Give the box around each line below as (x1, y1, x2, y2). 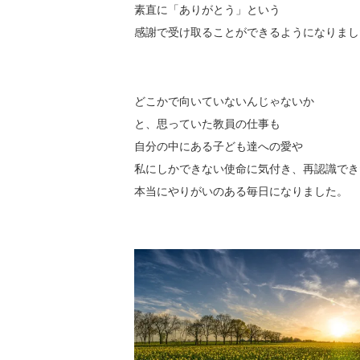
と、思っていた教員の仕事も (134, 117, 280, 131)
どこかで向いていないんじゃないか (134, 95, 314, 108)
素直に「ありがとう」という (134, 3, 280, 17)
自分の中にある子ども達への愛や (134, 140, 303, 153)
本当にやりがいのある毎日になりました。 (134, 185, 348, 198)
